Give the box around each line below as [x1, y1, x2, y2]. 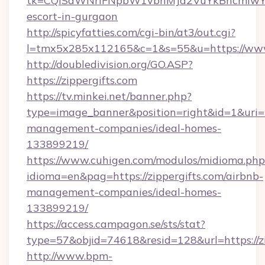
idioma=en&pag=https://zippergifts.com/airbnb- [27, 169, 263, 183]
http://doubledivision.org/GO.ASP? [27, 57, 193, 71]
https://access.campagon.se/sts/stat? [27, 217, 205, 231]
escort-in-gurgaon [27, 9, 118, 23]
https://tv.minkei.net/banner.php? [27, 89, 192, 103]
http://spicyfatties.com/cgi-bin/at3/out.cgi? [27, 25, 235, 39]
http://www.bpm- [27, 249, 112, 263]
